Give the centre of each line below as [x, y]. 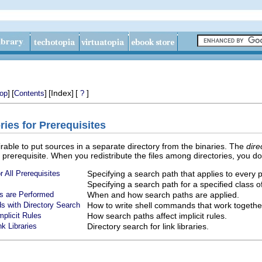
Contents [29, 93]
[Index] [61, 93]
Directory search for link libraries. [148, 226]
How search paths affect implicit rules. [157, 216]
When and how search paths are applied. [163, 194]
